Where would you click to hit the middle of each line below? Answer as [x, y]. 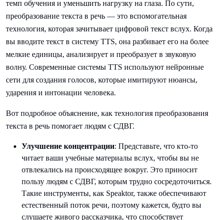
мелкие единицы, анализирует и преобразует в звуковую [101, 55]
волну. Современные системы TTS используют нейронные [105, 67]
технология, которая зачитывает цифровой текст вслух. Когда [109, 29]
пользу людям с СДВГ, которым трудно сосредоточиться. [117, 182]
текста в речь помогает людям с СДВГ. [70, 126]
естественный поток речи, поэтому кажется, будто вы [111, 205]
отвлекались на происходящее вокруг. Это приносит [110, 170]
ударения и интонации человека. [61, 93]
